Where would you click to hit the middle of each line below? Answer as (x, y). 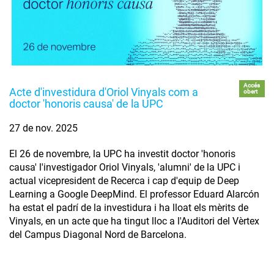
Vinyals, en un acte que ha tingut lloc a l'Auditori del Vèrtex (134, 221)
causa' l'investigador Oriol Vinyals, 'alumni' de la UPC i (125, 168)
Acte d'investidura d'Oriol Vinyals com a (104, 92)
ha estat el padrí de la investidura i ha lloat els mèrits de (129, 208)
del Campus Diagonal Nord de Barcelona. (98, 235)
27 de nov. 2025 (43, 128)
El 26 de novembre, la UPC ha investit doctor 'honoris (122, 154)
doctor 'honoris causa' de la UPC (86, 104)
